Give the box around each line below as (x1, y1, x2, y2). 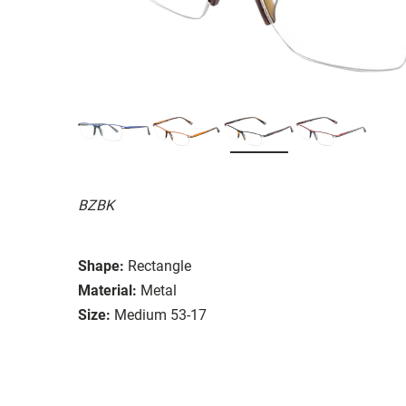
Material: (78, 281, 137, 299)
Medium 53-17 (114, 305, 207, 324)
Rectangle (128, 256, 191, 275)
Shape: (78, 256, 124, 275)
